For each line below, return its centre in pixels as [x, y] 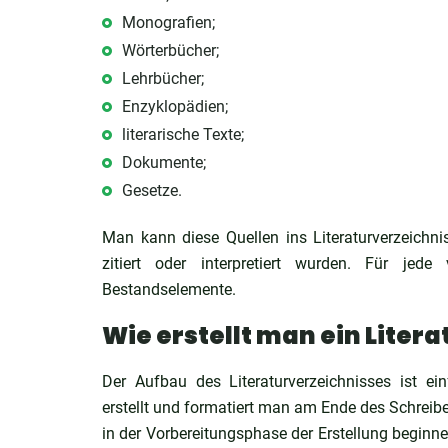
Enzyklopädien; [175, 106]
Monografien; [168, 22]
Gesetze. [152, 190]
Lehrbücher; [163, 78]
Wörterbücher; [170, 50]
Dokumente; [164, 162]
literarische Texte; [183, 134]
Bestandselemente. [169, 289]
